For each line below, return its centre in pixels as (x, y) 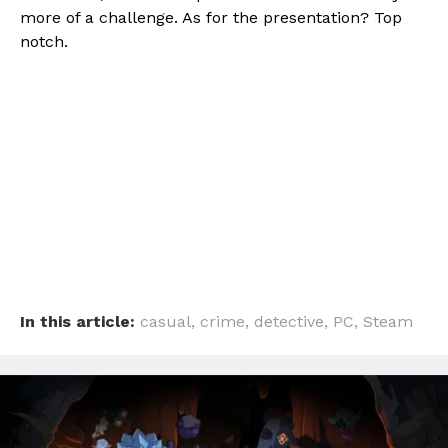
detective (289, 322)
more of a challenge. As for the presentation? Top (211, 18)
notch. (44, 42)
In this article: (77, 322)
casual (165, 322)
